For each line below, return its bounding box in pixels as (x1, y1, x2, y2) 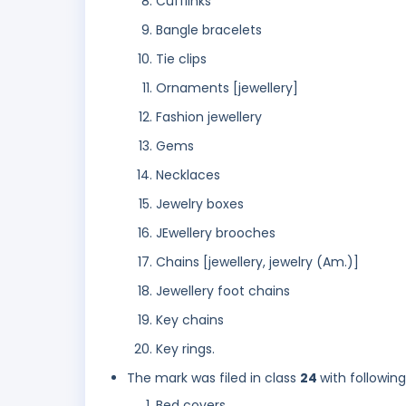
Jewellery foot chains (156, 282, 290, 301)
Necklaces (156, 166, 220, 185)
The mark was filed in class (127, 369, 300, 388)
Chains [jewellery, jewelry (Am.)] (156, 253, 359, 272)
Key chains (156, 311, 224, 330)
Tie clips (156, 50, 207, 69)
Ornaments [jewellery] (156, 79, 298, 98)
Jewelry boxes (156, 195, 244, 214)
